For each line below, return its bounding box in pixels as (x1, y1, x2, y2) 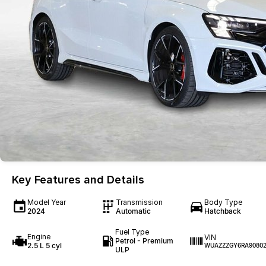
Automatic (115, 207, 151, 216)
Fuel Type (115, 227, 149, 236)
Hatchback (204, 207, 241, 216)
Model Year (27, 198, 66, 207)
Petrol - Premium (115, 236, 173, 245)
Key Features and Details (12, 173, 144, 186)
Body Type (204, 198, 242, 207)
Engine (27, 232, 50, 241)
